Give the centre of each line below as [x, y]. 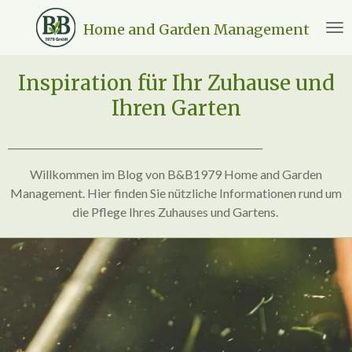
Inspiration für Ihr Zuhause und [176, 83]
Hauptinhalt [42, 35]
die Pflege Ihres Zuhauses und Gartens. [176, 212]
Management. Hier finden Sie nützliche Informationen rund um [176, 193]
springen [34, 54]
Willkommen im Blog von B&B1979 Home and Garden [176, 174]
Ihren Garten [176, 108]
